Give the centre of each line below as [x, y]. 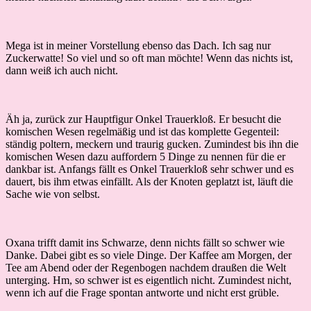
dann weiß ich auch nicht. [62, 70]
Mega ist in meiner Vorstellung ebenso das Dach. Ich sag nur [138, 45]
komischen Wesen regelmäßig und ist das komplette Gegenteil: [142, 131]
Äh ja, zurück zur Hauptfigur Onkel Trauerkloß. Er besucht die [143, 119]
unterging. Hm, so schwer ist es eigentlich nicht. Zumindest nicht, [149, 280]
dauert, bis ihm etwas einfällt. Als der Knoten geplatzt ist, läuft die [149, 181]
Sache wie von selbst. [53, 194]
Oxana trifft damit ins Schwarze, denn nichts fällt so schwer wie [145, 242]
